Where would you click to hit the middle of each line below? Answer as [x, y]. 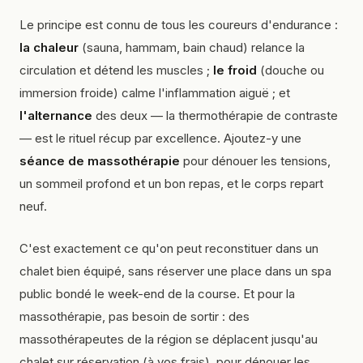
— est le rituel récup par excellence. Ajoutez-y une [160, 138]
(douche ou [290, 70]
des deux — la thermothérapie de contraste [215, 115]
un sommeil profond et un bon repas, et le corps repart [171, 183]
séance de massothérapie [100, 160]
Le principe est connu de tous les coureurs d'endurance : [179, 24]
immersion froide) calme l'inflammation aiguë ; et [155, 92]
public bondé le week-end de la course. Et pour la [157, 293]
